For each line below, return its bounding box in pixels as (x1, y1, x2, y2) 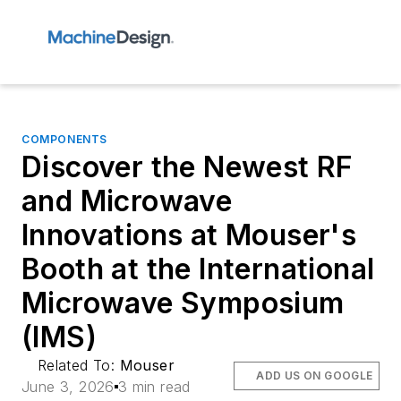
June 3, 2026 (21, 378, 115, 396)
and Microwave (21, 183, 233, 218)
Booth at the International (21, 252, 375, 286)
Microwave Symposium (21, 286, 345, 320)
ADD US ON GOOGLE (256, 369, 373, 382)
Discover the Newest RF (21, 149, 354, 184)
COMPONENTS (21, 132, 107, 146)
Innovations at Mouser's (21, 218, 357, 252)
